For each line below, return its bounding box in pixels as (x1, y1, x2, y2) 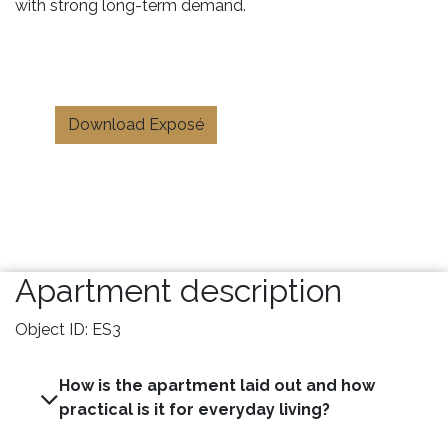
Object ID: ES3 (15, 319, 121, 339)
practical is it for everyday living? (59, 399, 334, 419)
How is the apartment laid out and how (59, 375, 375, 395)
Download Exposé (68, 114, 204, 134)
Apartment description (15, 271, 342, 309)
